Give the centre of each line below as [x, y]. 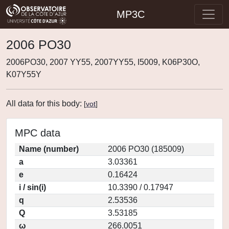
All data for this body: [45, 104]
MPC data [38, 133]
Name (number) [49, 149]
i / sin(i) [32, 187]
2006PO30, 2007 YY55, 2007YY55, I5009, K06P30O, [103, 62]
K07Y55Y [24, 74]
